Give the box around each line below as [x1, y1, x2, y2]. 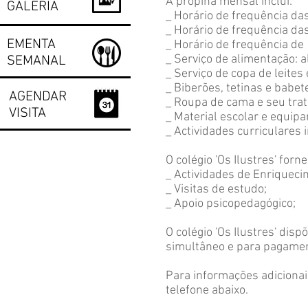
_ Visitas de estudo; [166, 182, 267, 197]
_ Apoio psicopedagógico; [166, 197, 296, 211]
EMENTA [7, 36, 56, 53]
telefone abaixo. [166, 283, 248, 298]
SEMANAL [7, 53, 66, 69]
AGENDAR [9, 89, 67, 105]
